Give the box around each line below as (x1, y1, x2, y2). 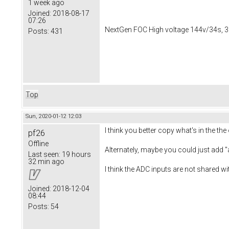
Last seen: (28, 150, 60, 159)
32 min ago (28, 157, 64, 166)
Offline (28, 140, 49, 148)
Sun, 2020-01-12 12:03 (26, 113, 81, 120)
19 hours (60, 150, 91, 159)
